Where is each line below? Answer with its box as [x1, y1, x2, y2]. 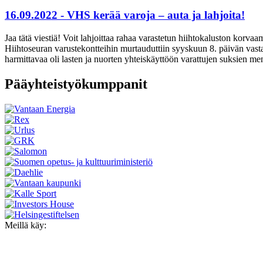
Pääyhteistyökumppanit [5, 76, 147, 92]
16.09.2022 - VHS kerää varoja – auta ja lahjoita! [5, 9, 245, 22]
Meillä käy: [5, 220, 46, 230]
